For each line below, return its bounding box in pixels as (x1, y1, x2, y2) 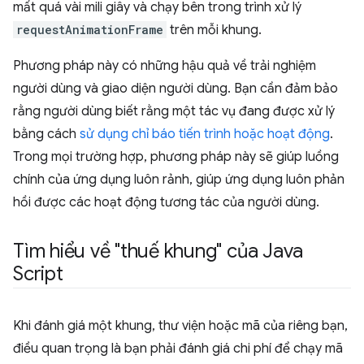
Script (13, 262, 63, 286)
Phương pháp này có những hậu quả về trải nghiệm (13, 58, 316, 74)
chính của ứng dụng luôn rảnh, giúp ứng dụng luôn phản (13, 171, 344, 188)
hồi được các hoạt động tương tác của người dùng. (13, 194, 319, 210)
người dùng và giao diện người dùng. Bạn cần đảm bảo (13, 80, 338, 97)
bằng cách (13, 126, 80, 142)
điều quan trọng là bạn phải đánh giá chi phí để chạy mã (13, 340, 343, 357)
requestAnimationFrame (16, 22, 163, 37)
